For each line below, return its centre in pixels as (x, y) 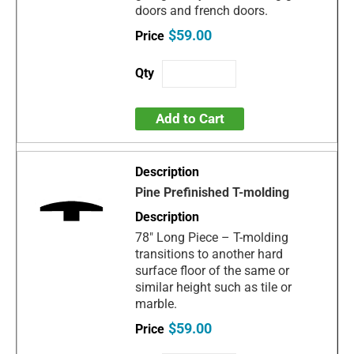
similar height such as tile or (214, 288)
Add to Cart (190, 119)
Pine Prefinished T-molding (213, 193)
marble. (156, 304)
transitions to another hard (209, 254)
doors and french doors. (202, 11)
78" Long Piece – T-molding (212, 238)
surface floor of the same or (213, 271)
